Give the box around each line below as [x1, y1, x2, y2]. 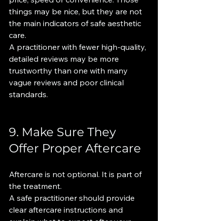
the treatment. [9, 181, 62, 191]
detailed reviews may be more [9, 54, 121, 64]
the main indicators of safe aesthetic [9, 18, 143, 28]
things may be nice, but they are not [9, 6, 144, 16]
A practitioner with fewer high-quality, [9, 42, 148, 52]
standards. [9, 89, 48, 99]
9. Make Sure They [9, 125, 119, 139]
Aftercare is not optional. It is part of [9, 169, 144, 179]
